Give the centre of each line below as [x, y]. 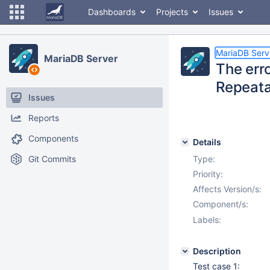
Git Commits [52, 159]
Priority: [208, 174]
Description [217, 251]
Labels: [207, 220]
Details [207, 142]
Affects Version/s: [227, 189]
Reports [44, 118]
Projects [172, 12]
